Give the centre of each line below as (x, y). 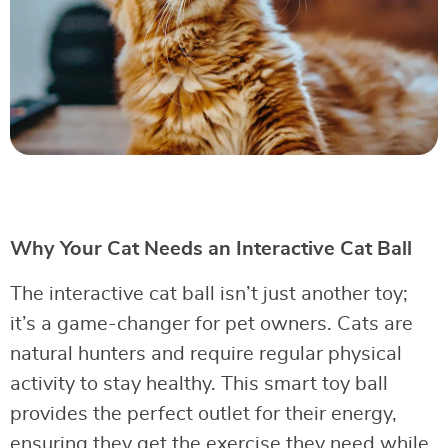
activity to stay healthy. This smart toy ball (199, 384)
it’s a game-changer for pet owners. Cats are (211, 324)
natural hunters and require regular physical (206, 354)
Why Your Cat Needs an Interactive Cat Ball (211, 249)
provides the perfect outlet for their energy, (203, 414)
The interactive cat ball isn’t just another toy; (209, 294)
